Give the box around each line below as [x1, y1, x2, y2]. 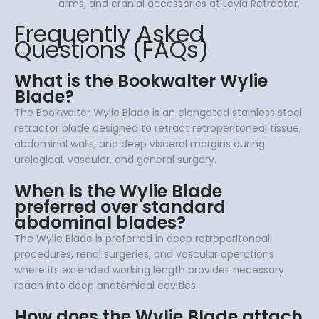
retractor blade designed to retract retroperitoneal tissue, [14, 121, 301, 136]
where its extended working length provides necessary [14, 262, 284, 277]
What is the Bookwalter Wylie [14, 69, 268, 93]
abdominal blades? [14, 210, 186, 234]
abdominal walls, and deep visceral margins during [14, 137, 265, 152]
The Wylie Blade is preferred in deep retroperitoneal [14, 231, 270, 246]
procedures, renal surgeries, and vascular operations [14, 246, 274, 261]
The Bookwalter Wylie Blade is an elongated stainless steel [14, 105, 302, 120]
